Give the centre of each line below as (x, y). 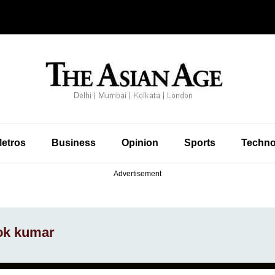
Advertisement (137, 174)
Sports (199, 143)
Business (73, 143)
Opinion (140, 143)
